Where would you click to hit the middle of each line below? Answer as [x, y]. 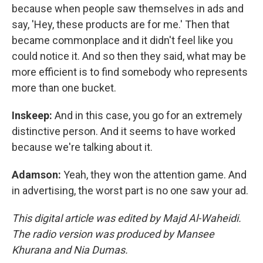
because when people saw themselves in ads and [128, 8]
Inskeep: [33, 115]
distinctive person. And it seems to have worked [124, 131]
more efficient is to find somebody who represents [130, 72]
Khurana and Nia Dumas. [70, 249]
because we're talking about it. [82, 147]
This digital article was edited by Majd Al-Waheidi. [127, 218]
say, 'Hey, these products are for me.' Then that [121, 24]
